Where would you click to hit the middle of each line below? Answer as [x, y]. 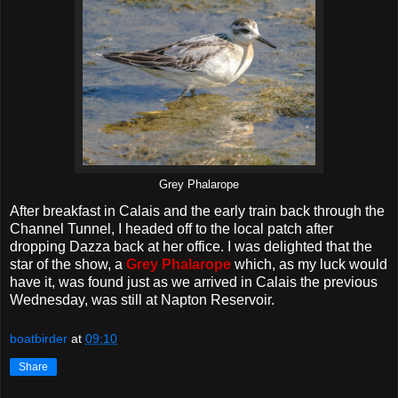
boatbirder [39, 338]
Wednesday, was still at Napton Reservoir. [142, 300]
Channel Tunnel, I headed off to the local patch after [171, 229]
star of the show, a [68, 265]
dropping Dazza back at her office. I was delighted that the [191, 247]
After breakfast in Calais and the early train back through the [197, 211]
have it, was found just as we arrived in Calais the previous [194, 283]
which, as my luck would [309, 265]
